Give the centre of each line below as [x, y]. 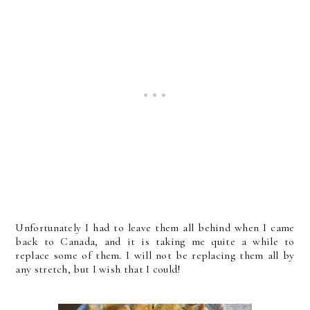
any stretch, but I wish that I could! [98, 269]
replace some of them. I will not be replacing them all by [155, 255]
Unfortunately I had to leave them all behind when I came [155, 227]
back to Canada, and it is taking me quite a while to [155, 241]
